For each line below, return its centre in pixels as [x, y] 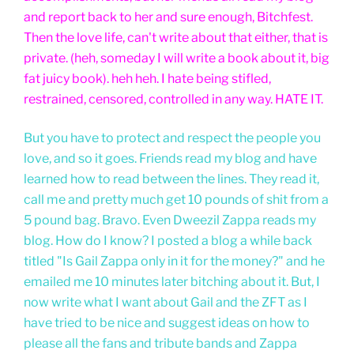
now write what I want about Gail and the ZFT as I [166, 302]
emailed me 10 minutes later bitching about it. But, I [172, 281]
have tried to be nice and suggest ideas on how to [167, 322]
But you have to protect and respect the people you [172, 137]
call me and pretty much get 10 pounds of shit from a [176, 199]
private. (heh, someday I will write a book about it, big [177, 58]
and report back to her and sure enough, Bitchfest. [168, 17]
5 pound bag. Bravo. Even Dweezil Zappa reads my [170, 220]
